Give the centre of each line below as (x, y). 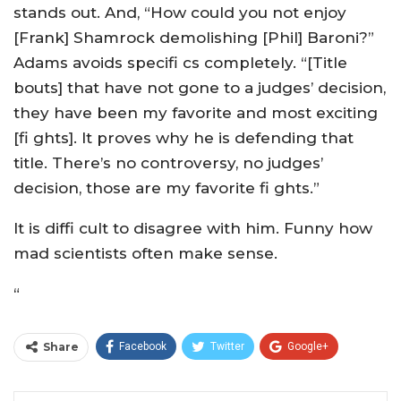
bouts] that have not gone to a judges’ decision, (200, 88)
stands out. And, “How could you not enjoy (180, 13)
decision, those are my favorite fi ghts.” (166, 188)
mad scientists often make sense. (145, 253)
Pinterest (316, 380)
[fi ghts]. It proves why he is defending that (183, 138)
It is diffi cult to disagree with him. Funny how (193, 228)
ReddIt (141, 380)
